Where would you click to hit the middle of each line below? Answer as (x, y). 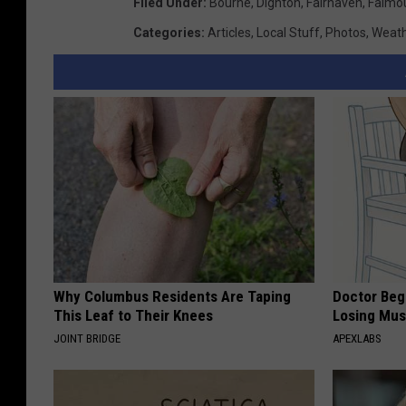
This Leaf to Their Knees (133, 315)
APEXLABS (358, 338)
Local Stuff (288, 32)
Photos (346, 32)
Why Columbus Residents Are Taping (172, 296)
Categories (167, 32)
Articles (229, 32)
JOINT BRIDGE (87, 338)
